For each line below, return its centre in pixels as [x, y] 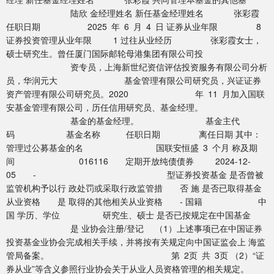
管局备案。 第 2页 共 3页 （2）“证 [135, 255]
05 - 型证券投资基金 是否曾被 [135, 175]
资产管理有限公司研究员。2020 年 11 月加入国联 [135, 94]
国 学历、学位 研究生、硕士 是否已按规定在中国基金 [128, 215]
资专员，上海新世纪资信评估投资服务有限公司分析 [137, 67]
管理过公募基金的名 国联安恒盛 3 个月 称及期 [132, 148]
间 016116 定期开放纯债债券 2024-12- [128, 161]
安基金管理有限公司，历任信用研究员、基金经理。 [105, 107]
